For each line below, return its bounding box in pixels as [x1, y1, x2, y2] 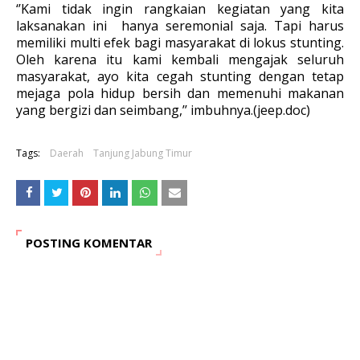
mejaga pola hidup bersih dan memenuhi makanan [16, 84, 344, 102]
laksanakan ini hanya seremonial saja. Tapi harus [16, 17, 344, 35]
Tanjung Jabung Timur [93, 146, 192, 160]
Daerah [50, 146, 84, 160]
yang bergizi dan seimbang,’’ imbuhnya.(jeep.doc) [16, 101, 310, 119]
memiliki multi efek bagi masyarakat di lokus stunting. [16, 34, 344, 51]
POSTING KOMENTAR [26, 235, 152, 251]
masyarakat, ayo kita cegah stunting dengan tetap [16, 67, 344, 85]
